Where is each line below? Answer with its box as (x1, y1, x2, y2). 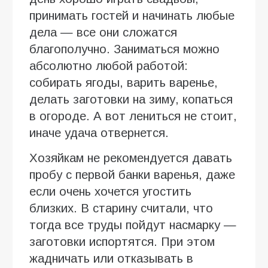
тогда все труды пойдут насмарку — (29, 218, 236, 232)
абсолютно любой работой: (29, 59, 188, 73)
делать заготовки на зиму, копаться (29, 93, 233, 106)
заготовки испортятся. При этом (29, 235, 215, 249)
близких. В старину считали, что (29, 202, 213, 215)
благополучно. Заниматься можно (29, 42, 220, 56)
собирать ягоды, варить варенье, (29, 76, 218, 90)
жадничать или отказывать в (29, 252, 193, 266)
